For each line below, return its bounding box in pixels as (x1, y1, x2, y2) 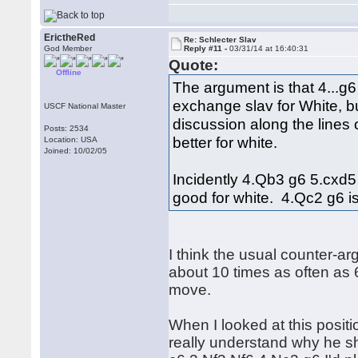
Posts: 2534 (44, 124, 89, 133)
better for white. (173, 133, 278, 151)
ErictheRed (44, 32, 96, 43)
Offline (56, 68, 82, 77)
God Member (44, 44, 93, 53)
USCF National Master (44, 101, 126, 110)
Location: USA (44, 135, 98, 144)
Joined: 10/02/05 (44, 146, 108, 155)
